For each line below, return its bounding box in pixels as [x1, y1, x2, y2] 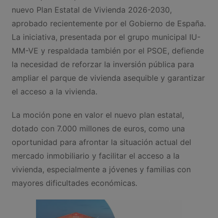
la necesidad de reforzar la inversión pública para [11, 59, 194, 70]
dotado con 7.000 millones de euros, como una [11, 124, 185, 134]
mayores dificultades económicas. [11, 178, 137, 188]
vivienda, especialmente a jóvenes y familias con [11, 164, 191, 175]
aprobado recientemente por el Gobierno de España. [11, 18, 206, 29]
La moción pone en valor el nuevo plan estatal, [11, 110, 184, 120]
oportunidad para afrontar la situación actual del [11, 137, 191, 147]
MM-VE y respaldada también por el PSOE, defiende [11, 46, 204, 56]
